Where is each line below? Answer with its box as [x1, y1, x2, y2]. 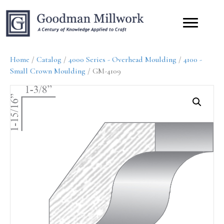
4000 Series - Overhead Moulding [68, 54, 176, 64]
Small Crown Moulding [10, 65, 85, 76]
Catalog [36, 54, 61, 64]
